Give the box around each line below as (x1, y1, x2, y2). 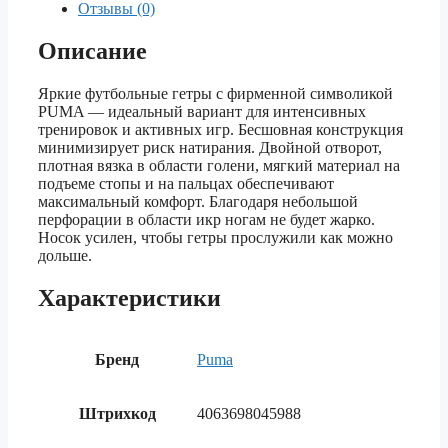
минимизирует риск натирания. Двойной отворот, (38, 138, 382, 156)
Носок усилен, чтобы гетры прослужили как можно (38, 228, 393, 246)
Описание (38, 38, 147, 65)
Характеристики (38, 284, 221, 311)
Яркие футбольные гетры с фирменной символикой (38, 84, 393, 102)
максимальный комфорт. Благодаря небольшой (38, 192, 358, 210)
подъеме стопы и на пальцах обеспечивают (38, 174, 334, 192)
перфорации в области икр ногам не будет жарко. (38, 210, 375, 228)
